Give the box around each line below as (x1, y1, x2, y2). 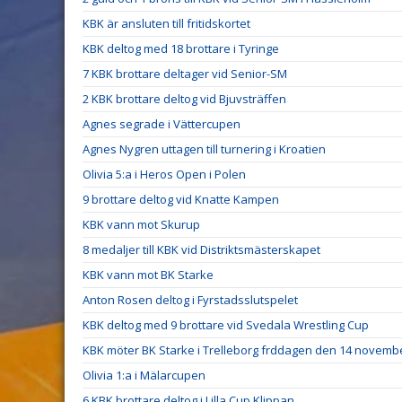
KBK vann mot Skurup (83, 216, 200, 232)
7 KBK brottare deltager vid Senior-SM (83, 66, 287, 82)
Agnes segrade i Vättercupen (83, 116, 240, 132)
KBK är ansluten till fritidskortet (83, 15, 250, 31)
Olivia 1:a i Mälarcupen (83, 367, 205, 383)
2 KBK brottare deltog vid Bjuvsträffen (83, 91, 286, 107)
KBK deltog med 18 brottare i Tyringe (83, 40, 279, 57)
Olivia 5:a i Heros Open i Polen (83, 166, 246, 182)
